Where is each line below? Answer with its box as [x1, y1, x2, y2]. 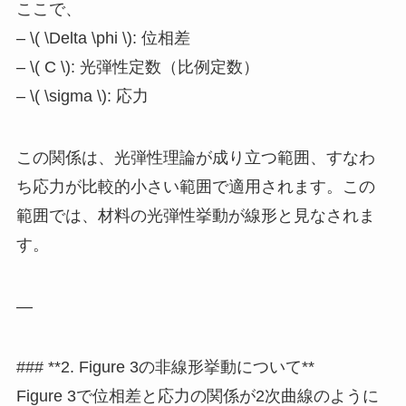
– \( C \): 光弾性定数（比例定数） [15, 57, 259, 76]
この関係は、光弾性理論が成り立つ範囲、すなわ [15, 148, 375, 167]
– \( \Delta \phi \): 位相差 [15, 28, 190, 47]
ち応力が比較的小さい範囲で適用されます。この [15, 177, 375, 196]
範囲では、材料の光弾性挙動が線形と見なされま [15, 206, 375, 225]
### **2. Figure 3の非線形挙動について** [15, 358, 314, 377]
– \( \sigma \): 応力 [15, 86, 149, 105]
